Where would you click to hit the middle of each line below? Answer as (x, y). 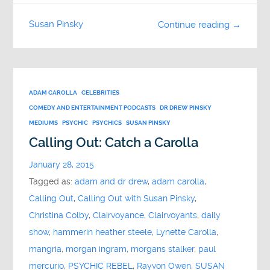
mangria (46, 250)
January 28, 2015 (62, 165)
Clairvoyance (119, 216)
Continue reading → (199, 24)
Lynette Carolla (187, 233)
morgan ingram (96, 250)
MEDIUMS (44, 123)
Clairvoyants (173, 216)
